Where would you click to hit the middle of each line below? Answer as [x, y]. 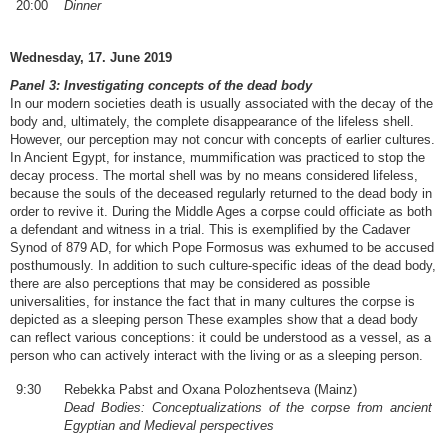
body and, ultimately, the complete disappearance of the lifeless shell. [212, 121]
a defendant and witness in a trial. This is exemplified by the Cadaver [210, 229]
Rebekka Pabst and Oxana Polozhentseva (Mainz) [211, 389]
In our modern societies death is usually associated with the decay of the [221, 103]
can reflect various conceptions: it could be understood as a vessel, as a [220, 337]
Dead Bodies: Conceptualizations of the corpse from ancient [248, 407]
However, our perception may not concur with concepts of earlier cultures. [222, 139]
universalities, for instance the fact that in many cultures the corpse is [212, 301]
